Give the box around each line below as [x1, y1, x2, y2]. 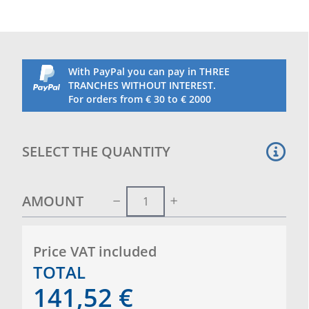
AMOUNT [22, 191, 83, 210]
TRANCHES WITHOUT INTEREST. [68, 78, 216, 92]
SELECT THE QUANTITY [22, 141, 170, 161]
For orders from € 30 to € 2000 [68, 92, 211, 106]
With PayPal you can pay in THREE [68, 64, 230, 78]
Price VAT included [33, 241, 157, 261]
